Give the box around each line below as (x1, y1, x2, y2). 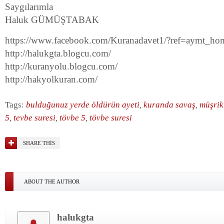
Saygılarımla (5, 1, 53, 12)
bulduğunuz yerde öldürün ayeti (26, 100, 139, 109)
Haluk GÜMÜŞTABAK (5, 14, 99, 25)
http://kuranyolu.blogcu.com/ (5, 61, 117, 71)
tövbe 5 (59, 113, 85, 122)
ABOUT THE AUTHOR (24, 178, 79, 184)
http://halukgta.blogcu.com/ (5, 48, 111, 58)
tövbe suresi (89, 113, 132, 122)
